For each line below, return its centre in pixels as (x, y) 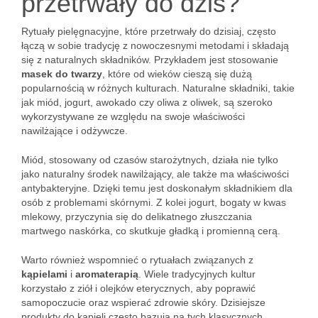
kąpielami (44, 274)
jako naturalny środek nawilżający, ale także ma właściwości (155, 174)
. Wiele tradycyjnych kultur (197, 274)
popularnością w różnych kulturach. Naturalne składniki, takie (158, 88)
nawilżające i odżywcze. (75, 131)
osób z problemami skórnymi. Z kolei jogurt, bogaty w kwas (154, 202)
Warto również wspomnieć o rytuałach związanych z (137, 260)
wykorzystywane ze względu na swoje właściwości (133, 116)
